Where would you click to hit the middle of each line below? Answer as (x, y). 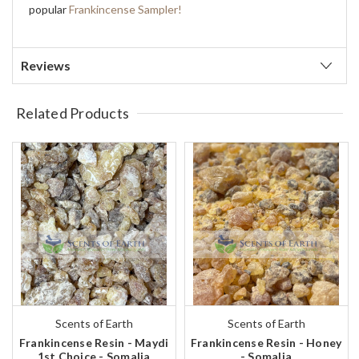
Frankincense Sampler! (125, 10)
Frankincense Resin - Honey (266, 343)
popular (49, 10)
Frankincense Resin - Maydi (94, 343)
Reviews (46, 66)
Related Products (73, 113)
